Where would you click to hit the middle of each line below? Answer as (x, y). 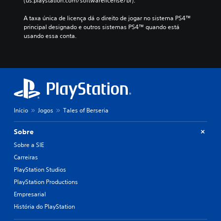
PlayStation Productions (46, 182)
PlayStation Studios (40, 169)
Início (21, 110)
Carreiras (26, 157)
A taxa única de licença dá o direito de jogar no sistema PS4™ (107, 18)
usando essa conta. (50, 36)
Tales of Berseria (86, 110)
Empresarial (30, 194)
